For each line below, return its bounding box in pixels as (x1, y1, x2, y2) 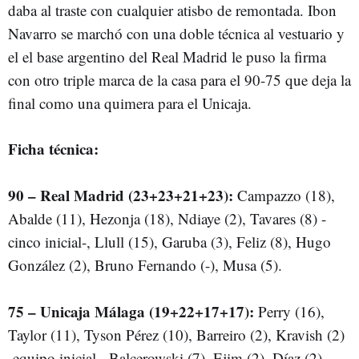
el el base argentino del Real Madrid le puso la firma (8, 46, 326, 67)
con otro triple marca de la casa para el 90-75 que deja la (8, 69, 351, 90)
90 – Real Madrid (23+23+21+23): (8, 184, 233, 206)
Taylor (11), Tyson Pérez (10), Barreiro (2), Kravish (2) (8, 324, 345, 345)
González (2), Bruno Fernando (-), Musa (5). (8, 254, 282, 275)
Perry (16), (254, 301, 325, 321)
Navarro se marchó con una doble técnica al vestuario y (8, 22, 345, 43)
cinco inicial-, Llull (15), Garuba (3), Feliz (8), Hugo (8, 231, 331, 252)
